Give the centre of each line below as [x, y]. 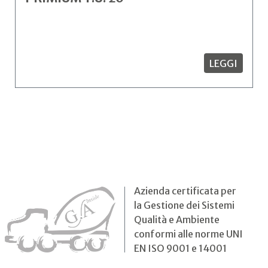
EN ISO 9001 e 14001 [180, 248]
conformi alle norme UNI [188, 234]
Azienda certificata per [185, 191]
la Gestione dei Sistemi [184, 205]
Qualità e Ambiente [177, 220]
